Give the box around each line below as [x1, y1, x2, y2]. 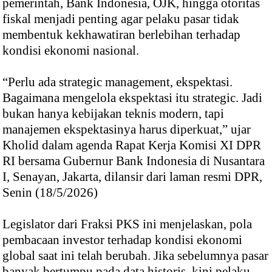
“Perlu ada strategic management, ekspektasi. [2, 75, 233, 90]
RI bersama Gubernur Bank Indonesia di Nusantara [2, 154, 265, 169]
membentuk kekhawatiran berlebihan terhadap [2, 27, 240, 42]
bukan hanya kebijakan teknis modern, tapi [2, 106, 224, 121]
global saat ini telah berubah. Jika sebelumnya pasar [2, 248, 268, 263]
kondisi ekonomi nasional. [2, 43, 139, 58]
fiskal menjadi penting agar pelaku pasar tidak [2, 12, 239, 27]
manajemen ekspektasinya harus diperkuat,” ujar [2, 122, 251, 137]
